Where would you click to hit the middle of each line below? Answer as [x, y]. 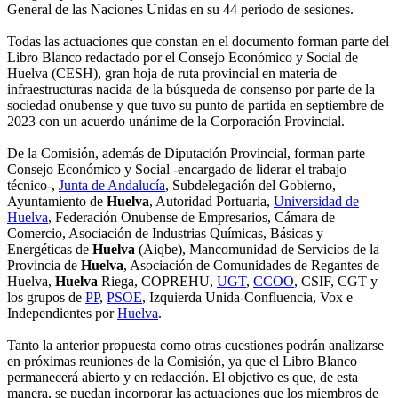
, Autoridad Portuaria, [211, 202]
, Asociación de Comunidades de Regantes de [251, 266]
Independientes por [62, 314]
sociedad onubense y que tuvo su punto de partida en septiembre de [195, 106]
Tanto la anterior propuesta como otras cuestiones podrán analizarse [195, 346]
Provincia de [44, 266]
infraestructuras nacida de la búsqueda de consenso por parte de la [191, 90]
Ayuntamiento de [57, 202]
